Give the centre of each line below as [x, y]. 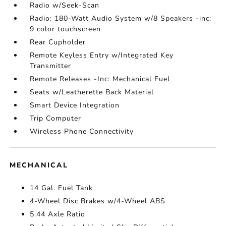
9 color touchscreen [66, 29]
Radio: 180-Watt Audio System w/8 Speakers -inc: [121, 18]
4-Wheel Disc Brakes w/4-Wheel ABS [98, 201]
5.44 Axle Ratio [58, 214]
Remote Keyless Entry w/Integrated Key [102, 55]
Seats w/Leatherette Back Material [92, 92]
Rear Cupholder [58, 42]
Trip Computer [56, 118]
